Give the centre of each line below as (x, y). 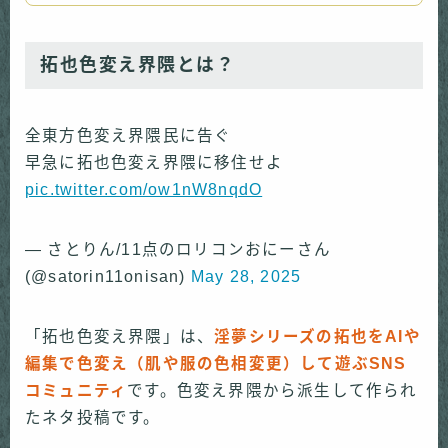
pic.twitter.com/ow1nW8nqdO (144, 190)
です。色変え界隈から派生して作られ (272, 391)
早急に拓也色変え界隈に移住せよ (154, 163)
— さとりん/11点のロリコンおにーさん (178, 250)
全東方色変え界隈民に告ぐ (128, 136)
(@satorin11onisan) (108, 277)
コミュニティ (76, 391)
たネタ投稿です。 (93, 418)
